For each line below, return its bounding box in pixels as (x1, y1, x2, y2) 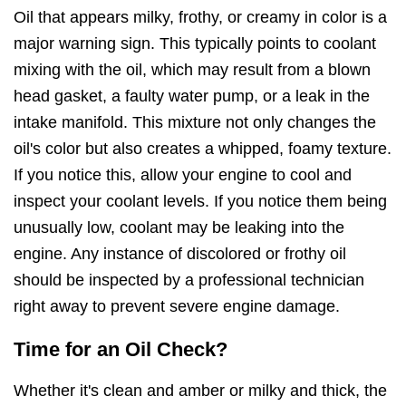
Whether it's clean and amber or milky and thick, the (14, 382, 387, 401)
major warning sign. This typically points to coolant (14, 34, 376, 53)
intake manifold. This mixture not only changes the (14, 112, 376, 131)
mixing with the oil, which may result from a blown (14, 60, 371, 79)
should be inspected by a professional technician (14, 270, 364, 289)
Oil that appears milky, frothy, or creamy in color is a (14, 7, 387, 26)
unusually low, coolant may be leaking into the (14, 217, 344, 237)
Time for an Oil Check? (14, 337, 227, 361)
